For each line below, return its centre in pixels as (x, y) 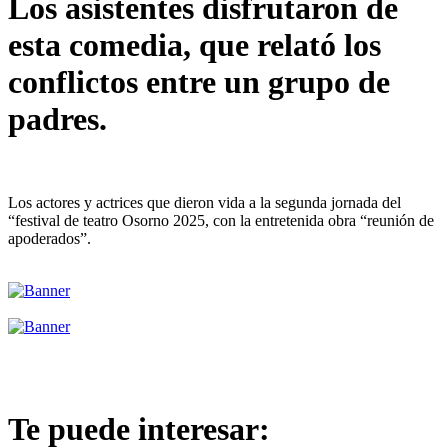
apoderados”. (49, 238)
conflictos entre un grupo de (199, 82)
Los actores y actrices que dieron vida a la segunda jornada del (204, 202)
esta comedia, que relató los (194, 45)
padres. (57, 119)
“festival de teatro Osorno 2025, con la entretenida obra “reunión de (221, 220)
